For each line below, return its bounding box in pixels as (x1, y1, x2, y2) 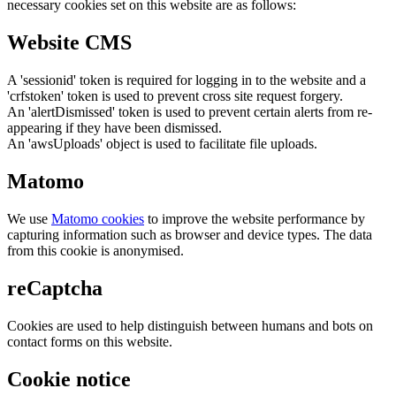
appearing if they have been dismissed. (7, 120, 222, 136)
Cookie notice (7, 367, 131, 391)
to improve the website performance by (144, 211, 365, 227)
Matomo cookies (51, 211, 144, 227)
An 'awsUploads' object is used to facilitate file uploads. (7, 136, 317, 152)
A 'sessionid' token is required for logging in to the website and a (7, 72, 366, 88)
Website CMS (7, 31, 132, 55)
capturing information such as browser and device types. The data (7, 227, 372, 243)
